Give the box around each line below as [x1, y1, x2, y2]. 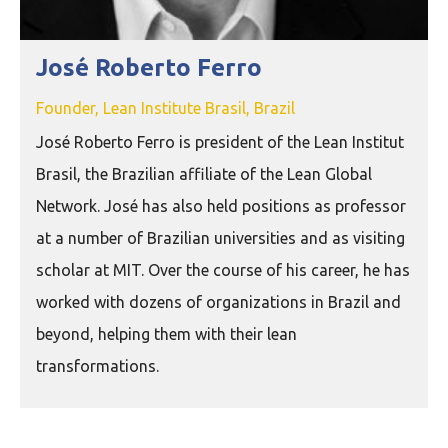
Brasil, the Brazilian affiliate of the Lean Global [36, 165, 372, 184]
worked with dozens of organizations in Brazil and [36, 293, 401, 312]
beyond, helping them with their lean [36, 325, 297, 344]
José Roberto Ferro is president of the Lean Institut [36, 133, 404, 152]
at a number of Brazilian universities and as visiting [36, 229, 405, 248]
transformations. [36, 357, 159, 376]
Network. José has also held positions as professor [36, 197, 406, 216]
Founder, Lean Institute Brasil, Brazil [36, 99, 295, 118]
